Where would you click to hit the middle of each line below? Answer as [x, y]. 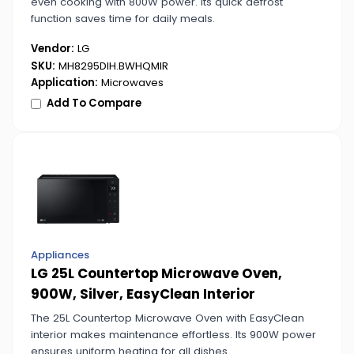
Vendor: [52, 48]
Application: [64, 83]
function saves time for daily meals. [122, 19]
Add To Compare [94, 104]
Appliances [60, 254]
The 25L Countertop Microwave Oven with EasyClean [167, 318]
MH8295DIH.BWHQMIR [111, 66]
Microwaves [130, 83]
